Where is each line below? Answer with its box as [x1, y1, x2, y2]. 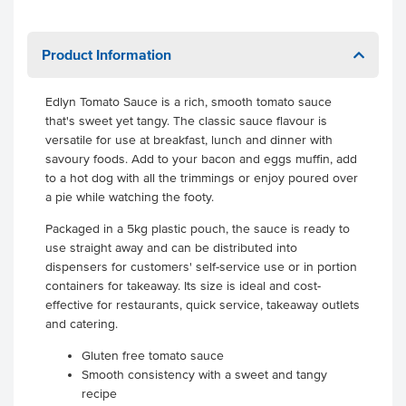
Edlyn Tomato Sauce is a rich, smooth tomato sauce [45, 95, 332, 109]
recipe [82, 387, 117, 401]
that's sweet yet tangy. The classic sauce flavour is [45, 114, 327, 128]
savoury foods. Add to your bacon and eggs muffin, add [45, 152, 357, 166]
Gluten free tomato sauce [82, 349, 224, 362]
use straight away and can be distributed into [45, 241, 297, 255]
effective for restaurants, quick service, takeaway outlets [45, 298, 360, 312]
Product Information [42, 46, 171, 63]
